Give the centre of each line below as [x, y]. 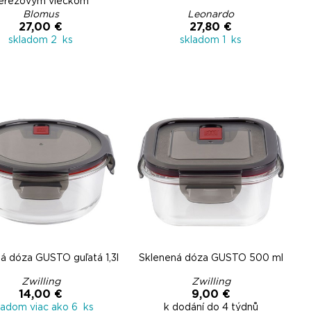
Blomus [41, 15]
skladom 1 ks [211, 40]
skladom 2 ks [41, 40]
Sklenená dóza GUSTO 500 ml [211, 258]
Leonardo [211, 15]
